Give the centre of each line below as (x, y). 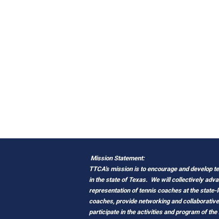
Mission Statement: (118, 158)
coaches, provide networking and (136, 201)
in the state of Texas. (120, 180)
